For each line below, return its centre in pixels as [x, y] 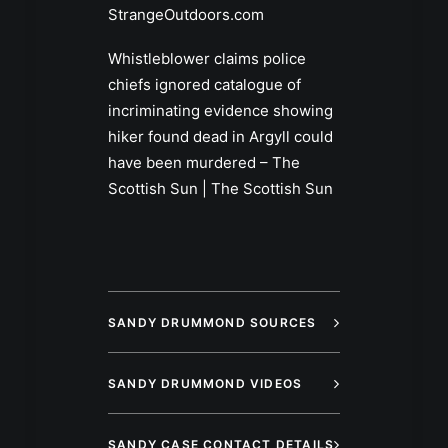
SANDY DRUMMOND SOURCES [212, 323]
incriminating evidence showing [220, 111]
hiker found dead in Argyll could [220, 137]
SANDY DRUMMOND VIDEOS [205, 384]
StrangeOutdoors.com [186, 15]
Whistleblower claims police [207, 59]
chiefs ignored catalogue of [204, 85]
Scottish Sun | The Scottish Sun [220, 189]
